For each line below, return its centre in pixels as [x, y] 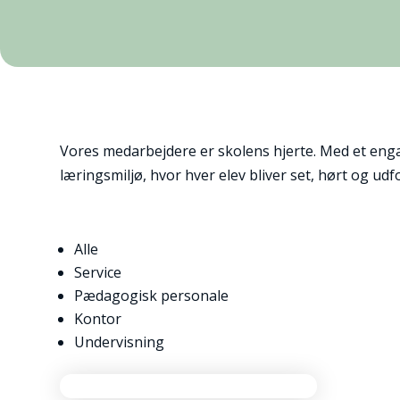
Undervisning [120, 342]
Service [98, 272]
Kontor [98, 318]
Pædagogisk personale [152, 295]
